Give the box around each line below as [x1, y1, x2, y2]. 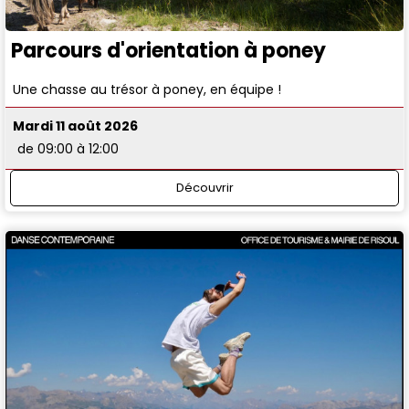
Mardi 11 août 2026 [13, 117, 139, 136]
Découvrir [175, 178, 234, 196]
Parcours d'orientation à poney [11, 36, 326, 65]
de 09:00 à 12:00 [17, 140, 120, 159]
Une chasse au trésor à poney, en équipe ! [13, 79, 282, 99]
